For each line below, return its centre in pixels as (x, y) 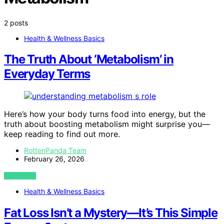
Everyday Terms (47, 74)
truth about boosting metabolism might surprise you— (107, 124)
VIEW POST (20, 176)
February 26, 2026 (54, 159)
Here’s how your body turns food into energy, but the (105, 114)
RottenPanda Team (55, 150)
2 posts (16, 22)
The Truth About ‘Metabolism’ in (89, 59)
